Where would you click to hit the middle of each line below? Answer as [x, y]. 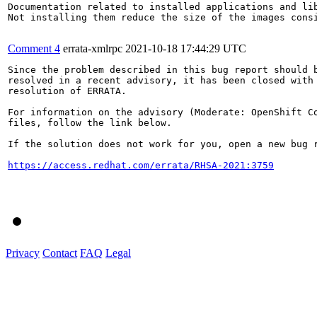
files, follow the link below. [90, 122]
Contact [60, 253]
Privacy [23, 253]
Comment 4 [34, 48]
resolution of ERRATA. [67, 91]
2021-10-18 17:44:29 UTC [186, 48]
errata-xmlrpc [93, 48]
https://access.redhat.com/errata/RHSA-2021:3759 [141, 165]
